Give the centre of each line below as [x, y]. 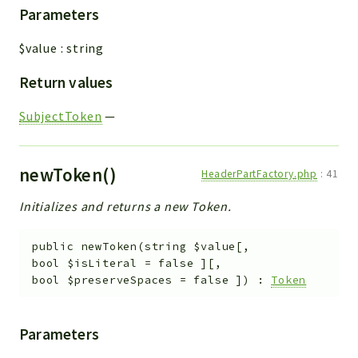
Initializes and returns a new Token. [125, 207]
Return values [66, 83]
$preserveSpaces [120, 280]
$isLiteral [103, 263]
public [53, 247]
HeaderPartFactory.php [259, 174]
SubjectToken [61, 116]
